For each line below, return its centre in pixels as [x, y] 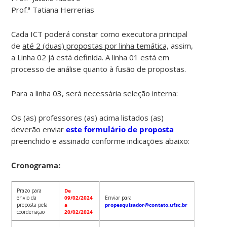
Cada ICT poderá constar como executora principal [100, 34]
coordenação [31, 212]
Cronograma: [36, 165]
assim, [181, 45]
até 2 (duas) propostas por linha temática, [96, 45]
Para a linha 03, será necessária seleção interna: [95, 93]
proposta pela [32, 204]
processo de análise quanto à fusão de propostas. [99, 69]
